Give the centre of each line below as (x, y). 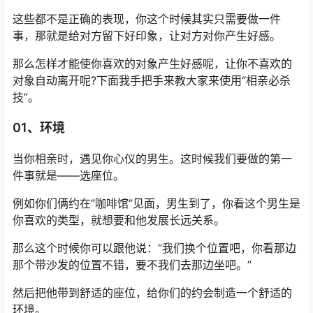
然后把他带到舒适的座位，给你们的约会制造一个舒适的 (152, 293)
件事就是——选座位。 (68, 175)
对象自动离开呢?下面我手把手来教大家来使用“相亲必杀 (152, 80)
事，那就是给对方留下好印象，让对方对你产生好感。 (147, 36)
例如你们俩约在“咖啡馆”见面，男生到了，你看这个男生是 (156, 203)
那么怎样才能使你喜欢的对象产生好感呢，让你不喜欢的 (152, 64)
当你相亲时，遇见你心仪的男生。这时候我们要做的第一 (152, 159)
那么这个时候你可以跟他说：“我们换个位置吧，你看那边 (154, 248)
